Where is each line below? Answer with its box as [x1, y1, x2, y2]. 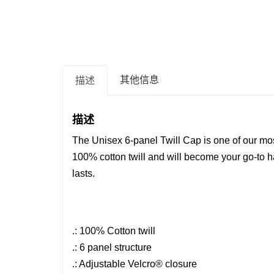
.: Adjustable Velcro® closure [72, 259, 197, 270]
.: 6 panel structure [72, 242, 152, 253]
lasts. [72, 168, 97, 179]
